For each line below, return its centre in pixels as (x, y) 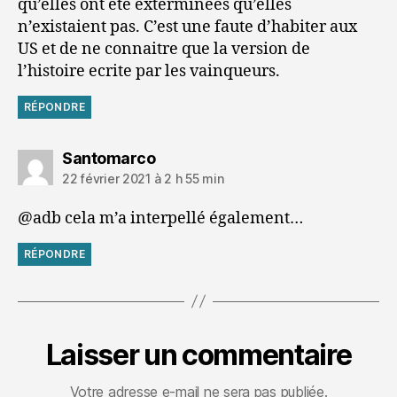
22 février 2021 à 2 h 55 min (143, 178)
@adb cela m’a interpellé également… (160, 218)
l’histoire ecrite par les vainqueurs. (149, 71)
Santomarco (109, 158)
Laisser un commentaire (198, 354)
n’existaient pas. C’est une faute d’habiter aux (187, 27)
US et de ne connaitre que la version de (164, 49)
